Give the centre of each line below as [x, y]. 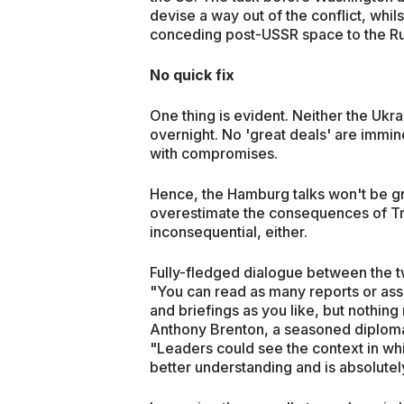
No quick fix [192, 74]
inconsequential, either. [229, 231]
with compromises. [214, 153]
